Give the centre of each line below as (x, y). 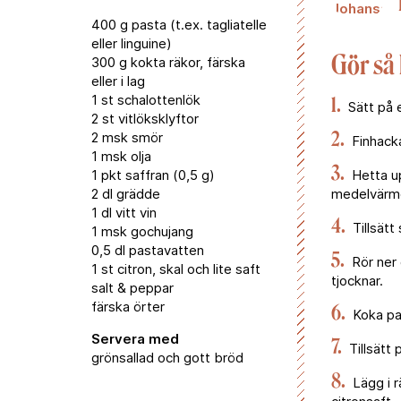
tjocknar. (357, 281)
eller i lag (118, 81)
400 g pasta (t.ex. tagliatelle (179, 25)
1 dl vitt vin (124, 213)
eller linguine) (132, 43)
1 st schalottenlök (146, 100)
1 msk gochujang (142, 231)
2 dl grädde (126, 194)
